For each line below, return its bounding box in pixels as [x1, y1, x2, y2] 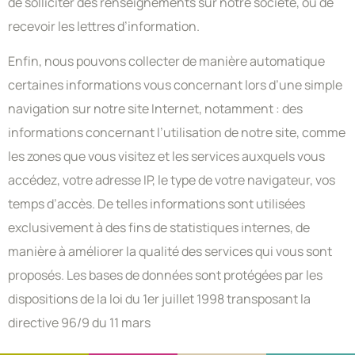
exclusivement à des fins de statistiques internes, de [8, 218, 310, 236]
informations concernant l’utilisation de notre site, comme [8, 123, 345, 141]
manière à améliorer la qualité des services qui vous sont [8, 242, 332, 260]
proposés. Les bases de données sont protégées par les [8, 265, 323, 284]
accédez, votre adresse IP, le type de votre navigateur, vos [8, 170, 335, 189]
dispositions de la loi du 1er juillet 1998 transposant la [8, 289, 311, 307]
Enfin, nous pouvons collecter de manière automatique [8, 52, 325, 70]
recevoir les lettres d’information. [8, 17, 200, 35]
